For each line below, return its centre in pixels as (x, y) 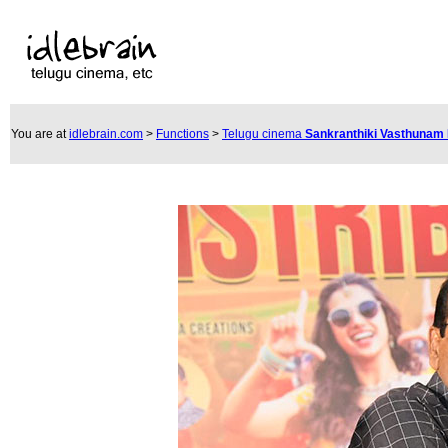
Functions (182, 134)
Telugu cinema (263, 134)
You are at (40, 134)
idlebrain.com (106, 134)
